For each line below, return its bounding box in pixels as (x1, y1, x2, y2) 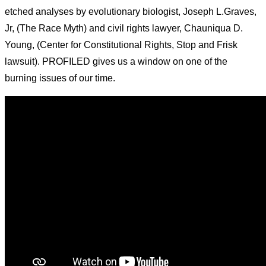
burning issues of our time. (5, 73, 115, 84)
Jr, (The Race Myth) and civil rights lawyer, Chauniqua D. (5, 23, 243, 34)
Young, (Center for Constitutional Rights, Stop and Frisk (5, 40, 237, 50)
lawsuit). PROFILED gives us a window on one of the (5, 56, 227, 67)
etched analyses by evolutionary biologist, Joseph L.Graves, (5, 7, 256, 17)
